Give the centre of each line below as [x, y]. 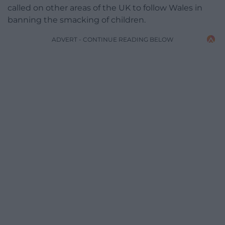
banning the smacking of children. [77, 20]
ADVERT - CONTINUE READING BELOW [113, 39]
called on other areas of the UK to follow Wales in [105, 8]
